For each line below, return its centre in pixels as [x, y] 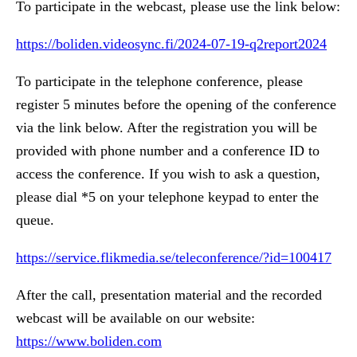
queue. [35, 220]
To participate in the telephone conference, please [159, 82]
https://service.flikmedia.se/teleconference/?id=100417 [174, 258]
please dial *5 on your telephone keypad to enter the [167, 197]
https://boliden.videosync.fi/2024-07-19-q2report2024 [171, 44]
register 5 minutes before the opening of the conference [176, 105]
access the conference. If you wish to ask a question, [168, 174]
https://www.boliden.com [89, 341]
